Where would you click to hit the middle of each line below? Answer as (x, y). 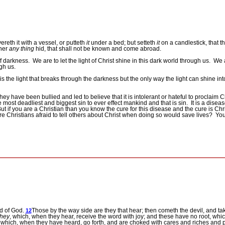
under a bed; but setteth (123, 43)
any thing (21, 49)
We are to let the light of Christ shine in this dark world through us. (121, 61)
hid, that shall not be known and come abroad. (97, 49)
